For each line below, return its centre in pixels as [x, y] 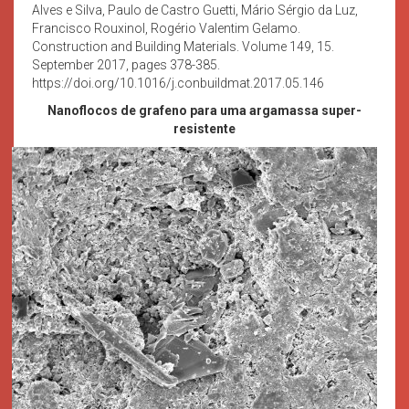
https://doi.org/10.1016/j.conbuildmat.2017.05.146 [178, 83]
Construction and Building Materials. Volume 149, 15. [183, 46]
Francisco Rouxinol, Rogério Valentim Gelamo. [166, 28]
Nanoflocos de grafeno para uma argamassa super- [204, 110]
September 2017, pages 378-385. [126, 64]
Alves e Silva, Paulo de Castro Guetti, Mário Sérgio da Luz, [195, 10]
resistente [204, 128]
